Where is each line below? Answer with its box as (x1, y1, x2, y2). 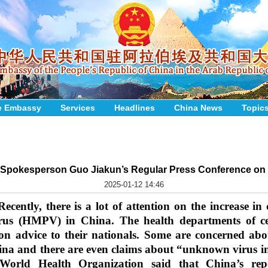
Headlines (114, 103, 155, 112)
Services (60, 103, 95, 112)
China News (174, 103, 223, 112)
